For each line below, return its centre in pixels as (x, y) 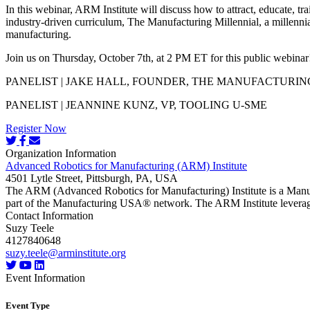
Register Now (36, 129)
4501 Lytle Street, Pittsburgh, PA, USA (92, 179)
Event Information (45, 278)
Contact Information (49, 216)
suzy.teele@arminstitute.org (66, 253)
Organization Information (61, 154)
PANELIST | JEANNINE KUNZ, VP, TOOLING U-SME (136, 105)
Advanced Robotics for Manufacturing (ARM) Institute (126, 166)
